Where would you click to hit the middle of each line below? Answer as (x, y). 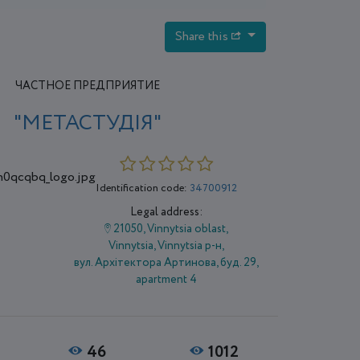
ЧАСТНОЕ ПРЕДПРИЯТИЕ (87, 86)
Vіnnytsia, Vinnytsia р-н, (167, 245)
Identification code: (143, 188)
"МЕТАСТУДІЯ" (87, 123)
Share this (204, 36)
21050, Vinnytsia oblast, (170, 229)
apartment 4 (167, 279)
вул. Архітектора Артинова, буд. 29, (167, 262)
